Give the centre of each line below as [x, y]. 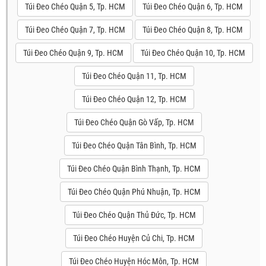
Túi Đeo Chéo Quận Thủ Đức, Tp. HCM [134, 215]
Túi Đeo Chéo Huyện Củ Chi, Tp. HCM [134, 238]
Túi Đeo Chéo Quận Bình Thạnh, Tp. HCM [134, 169]
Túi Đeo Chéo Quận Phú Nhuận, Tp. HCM [134, 192]
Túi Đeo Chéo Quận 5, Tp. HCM [75, 7]
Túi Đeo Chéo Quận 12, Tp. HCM [134, 99]
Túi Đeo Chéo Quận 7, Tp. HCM [75, 30]
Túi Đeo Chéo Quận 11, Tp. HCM [134, 76]
